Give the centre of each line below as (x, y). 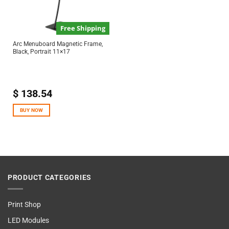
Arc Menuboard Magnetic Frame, (58, 44)
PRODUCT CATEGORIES (50, 177)
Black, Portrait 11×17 (41, 52)
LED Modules (28, 221)
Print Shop (24, 205)
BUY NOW (31, 110)
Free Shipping (83, 28)
